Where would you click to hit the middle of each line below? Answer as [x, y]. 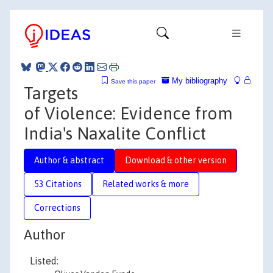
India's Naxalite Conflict [115, 133]
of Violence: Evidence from [128, 113]
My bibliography [198, 80]
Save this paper [133, 81]
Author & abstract [69, 160]
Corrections [57, 207]
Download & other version [176, 160]
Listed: [44, 261]
